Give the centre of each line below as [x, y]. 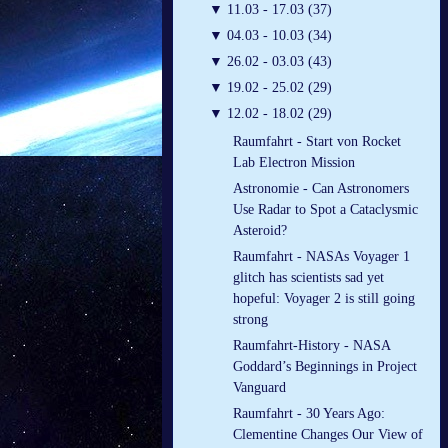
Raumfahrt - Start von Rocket [317, 142]
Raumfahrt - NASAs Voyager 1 [321, 257]
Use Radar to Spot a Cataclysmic [325, 210]
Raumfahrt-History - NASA [311, 346]
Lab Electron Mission [294, 163]
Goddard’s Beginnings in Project [325, 367]
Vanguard [259, 388]
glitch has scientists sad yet [308, 278]
